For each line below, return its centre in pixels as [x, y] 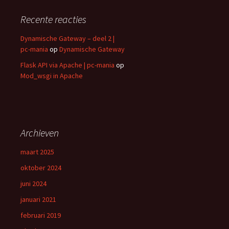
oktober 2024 [41, 168]
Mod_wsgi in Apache [52, 76]
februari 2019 [41, 215]
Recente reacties [53, 19]
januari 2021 [38, 199]
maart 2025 [37, 152]
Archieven [40, 133]
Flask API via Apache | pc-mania [67, 65]
